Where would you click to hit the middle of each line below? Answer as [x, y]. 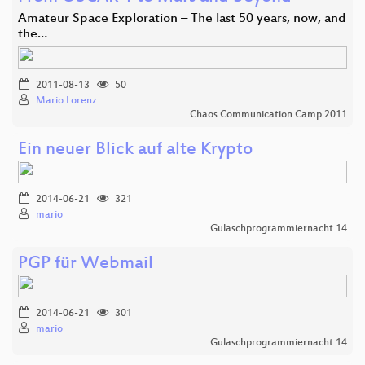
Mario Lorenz [66, 101]
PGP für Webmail [86, 264]
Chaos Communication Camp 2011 [268, 114]
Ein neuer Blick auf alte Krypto [135, 150]
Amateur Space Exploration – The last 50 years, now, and [182, 19]
